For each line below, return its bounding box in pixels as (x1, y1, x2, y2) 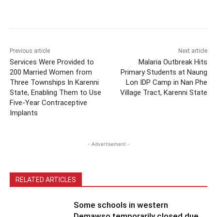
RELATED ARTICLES (15, 175, 76, 184)
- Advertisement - (87, 140, 130, 147)
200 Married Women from (10, 67, 92, 77)
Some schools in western (74, 200, 169, 210)
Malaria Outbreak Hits (138, 57, 207, 66)
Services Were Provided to (10, 57, 94, 66)
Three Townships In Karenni (10, 77, 99, 87)
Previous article (10, 47, 50, 54)
